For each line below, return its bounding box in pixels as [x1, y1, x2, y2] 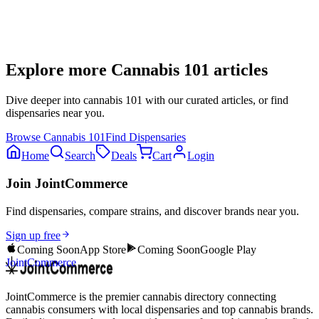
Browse [6, 131, 43, 144]
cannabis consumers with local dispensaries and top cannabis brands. [6, 303, 313, 315]
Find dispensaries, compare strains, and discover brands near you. [6, 204, 299, 217]
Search [65, 150, 95, 162]
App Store [80, 243, 126, 256]
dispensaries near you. [6, 107, 105, 120]
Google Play [200, 243, 256, 256]
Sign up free [6, 229, 61, 241]
